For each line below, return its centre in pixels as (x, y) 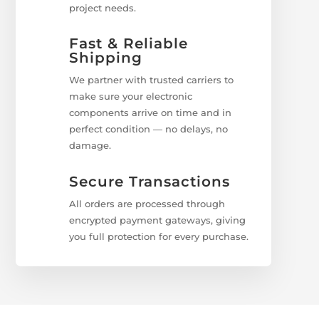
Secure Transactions (150, 181)
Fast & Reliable (129, 44)
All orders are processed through (147, 203)
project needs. (103, 7)
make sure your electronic (131, 96)
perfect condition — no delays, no (149, 129)
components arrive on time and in (151, 113)
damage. (90, 146)
